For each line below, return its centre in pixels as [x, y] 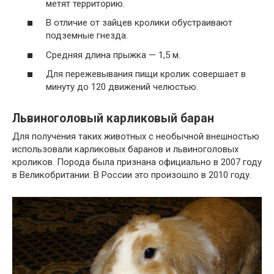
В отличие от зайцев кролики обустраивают [139, 23]
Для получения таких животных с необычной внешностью [136, 137]
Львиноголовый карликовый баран [113, 118]
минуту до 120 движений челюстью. [122, 87]
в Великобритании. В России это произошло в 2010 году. [132, 175]
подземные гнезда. [87, 36]
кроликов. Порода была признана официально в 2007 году [137, 162]
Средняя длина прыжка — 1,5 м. [113, 55]
